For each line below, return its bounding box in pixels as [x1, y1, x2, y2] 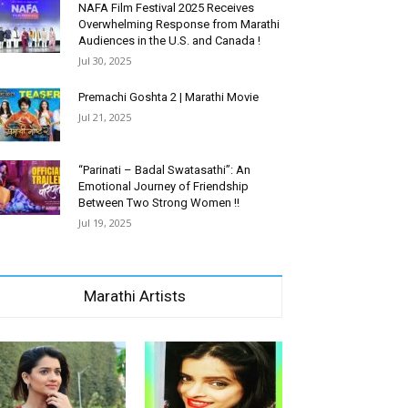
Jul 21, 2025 [78, 109, 131, 124]
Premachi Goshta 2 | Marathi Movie [78, 89, 259, 104]
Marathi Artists [84, 286, 186, 305]
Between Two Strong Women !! [78, 195, 240, 209]
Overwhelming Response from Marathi [78, 16, 280, 31]
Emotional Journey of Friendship [78, 178, 249, 193]
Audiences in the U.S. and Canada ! [78, 33, 260, 47]
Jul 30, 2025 [78, 53, 131, 67]
